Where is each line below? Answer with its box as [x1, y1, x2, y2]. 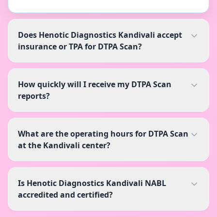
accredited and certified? [18, 189, 113, 200]
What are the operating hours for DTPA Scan [18, 128, 188, 139]
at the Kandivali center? [18, 140, 110, 151]
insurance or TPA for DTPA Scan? [18, 41, 142, 52]
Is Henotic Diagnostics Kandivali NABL [18, 178, 166, 188]
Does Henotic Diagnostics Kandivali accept [18, 30, 182, 40]
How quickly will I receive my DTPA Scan [18, 79, 171, 90]
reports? [18, 91, 50, 101]
